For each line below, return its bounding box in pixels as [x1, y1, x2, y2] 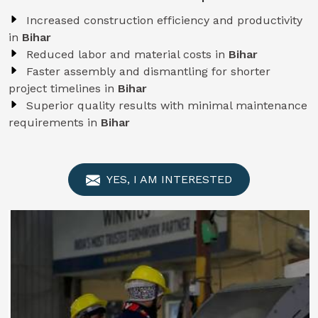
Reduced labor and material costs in [26, 48, 229, 61]
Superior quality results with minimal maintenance [26, 99, 307, 112]
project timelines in [9, 82, 118, 95]
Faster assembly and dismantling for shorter [26, 65, 270, 78]
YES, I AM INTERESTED [104, 172, 232, 186]
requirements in [9, 116, 101, 129]
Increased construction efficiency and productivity [26, 13, 302, 27]
